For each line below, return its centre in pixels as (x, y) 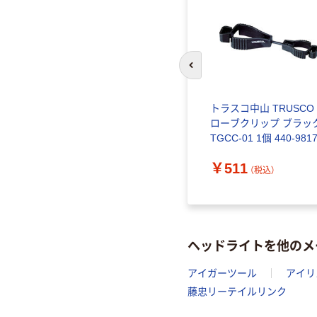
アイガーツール (222, 273)
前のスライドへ (222, 72)
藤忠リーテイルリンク (237, 292)
